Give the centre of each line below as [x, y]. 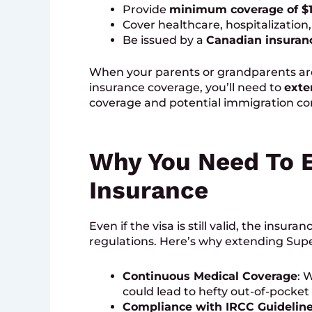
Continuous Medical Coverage [210, 276]
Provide [146, 10]
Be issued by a [164, 40]
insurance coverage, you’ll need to [187, 88]
